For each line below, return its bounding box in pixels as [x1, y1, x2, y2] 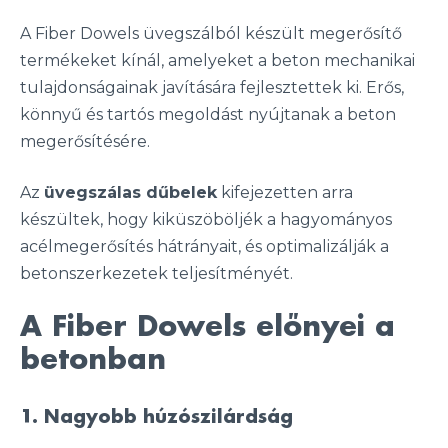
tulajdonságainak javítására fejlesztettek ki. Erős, [20, 78, 404, 97]
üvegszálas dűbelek [44, 183, 217, 202]
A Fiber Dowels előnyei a [20, 313, 395, 341]
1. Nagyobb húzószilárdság [20, 408, 293, 426]
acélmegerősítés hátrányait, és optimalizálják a [20, 237, 389, 256]
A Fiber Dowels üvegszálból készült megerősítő [20, 24, 402, 43]
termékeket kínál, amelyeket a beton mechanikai [20, 51, 415, 70]
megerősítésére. [20, 132, 150, 151]
